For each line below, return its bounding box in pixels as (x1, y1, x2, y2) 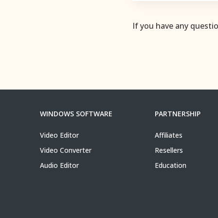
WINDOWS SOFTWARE (40, 109, 112, 118)
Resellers (155, 145, 183, 155)
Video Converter (40, 145, 91, 155)
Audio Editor (40, 161, 79, 170)
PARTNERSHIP (155, 109, 200, 118)
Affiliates (155, 130, 182, 140)
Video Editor (40, 130, 79, 140)
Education (155, 161, 186, 170)
